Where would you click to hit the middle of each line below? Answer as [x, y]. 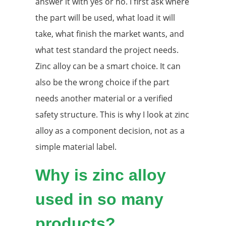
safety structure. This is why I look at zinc [112, 114]
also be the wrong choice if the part [102, 82]
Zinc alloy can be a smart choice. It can [108, 66]
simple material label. [76, 147]
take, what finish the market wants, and [110, 34]
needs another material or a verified [104, 98]
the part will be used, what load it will [105, 17]
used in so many [99, 199]
